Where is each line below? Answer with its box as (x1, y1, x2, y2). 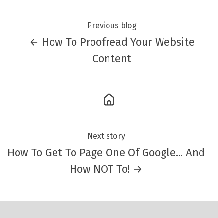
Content (92, 52, 131, 65)
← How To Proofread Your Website (29, 35, 195, 49)
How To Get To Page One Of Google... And (7, 145, 205, 159)
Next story (87, 131, 125, 141)
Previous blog (87, 20, 137, 30)
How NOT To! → (70, 162, 143, 176)
